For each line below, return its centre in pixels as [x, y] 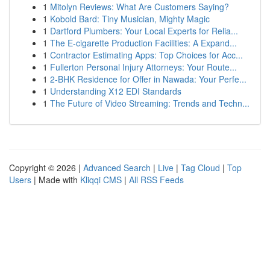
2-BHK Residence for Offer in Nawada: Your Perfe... [148, 79]
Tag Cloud [200, 168]
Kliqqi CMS [101, 180]
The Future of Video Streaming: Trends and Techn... [150, 103]
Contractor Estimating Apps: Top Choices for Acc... [146, 55]
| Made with [56, 180]
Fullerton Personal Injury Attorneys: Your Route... [143, 67]
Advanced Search [117, 168]
